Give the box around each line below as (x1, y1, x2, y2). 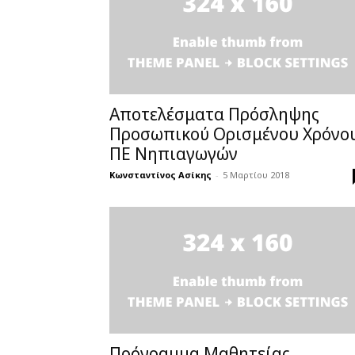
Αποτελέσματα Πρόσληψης (109, 103, 319, 125)
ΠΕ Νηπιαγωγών (109, 143, 238, 165)
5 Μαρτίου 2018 (223, 169, 289, 181)
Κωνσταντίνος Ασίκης (109, 169, 212, 181)
